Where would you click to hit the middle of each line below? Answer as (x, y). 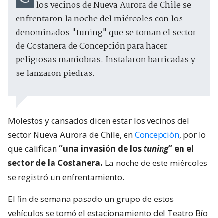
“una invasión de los (101, 148)
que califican (33, 148)
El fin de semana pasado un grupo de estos (91, 199)
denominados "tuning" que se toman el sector (106, 33)
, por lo (192, 134)
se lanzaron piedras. (55, 73)
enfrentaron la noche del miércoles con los (99, 19)
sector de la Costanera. (56, 163)
